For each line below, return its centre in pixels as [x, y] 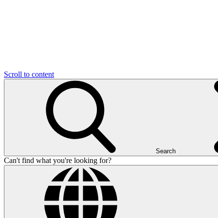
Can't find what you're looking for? [58, 160]
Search [166, 151]
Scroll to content [29, 74]
